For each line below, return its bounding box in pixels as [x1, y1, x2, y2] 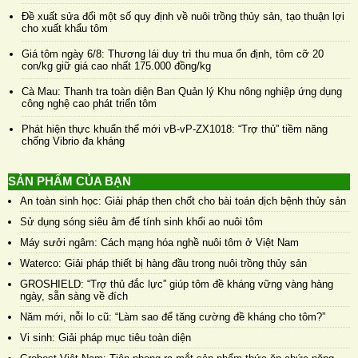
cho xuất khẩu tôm [22, 22, 108, 35]
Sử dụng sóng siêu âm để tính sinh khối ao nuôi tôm [20, 216, 263, 229]
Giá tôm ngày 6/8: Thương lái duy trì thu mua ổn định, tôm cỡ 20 [22, 48, 324, 61]
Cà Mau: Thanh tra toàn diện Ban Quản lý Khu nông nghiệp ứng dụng [22, 86, 342, 98]
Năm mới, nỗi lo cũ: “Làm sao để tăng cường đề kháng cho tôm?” [20, 311, 325, 324]
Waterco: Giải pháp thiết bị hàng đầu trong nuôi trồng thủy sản [20, 257, 307, 270]
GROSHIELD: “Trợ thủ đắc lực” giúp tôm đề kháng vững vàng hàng [20, 278, 333, 291]
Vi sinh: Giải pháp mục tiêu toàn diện [20, 332, 191, 344]
